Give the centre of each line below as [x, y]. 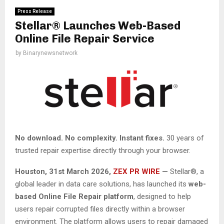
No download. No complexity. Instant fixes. [91, 138]
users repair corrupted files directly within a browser [100, 209]
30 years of [185, 138]
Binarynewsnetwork [50, 53]
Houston [30, 171]
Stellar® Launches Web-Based [98, 26]
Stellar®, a [187, 171]
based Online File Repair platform [74, 196]
